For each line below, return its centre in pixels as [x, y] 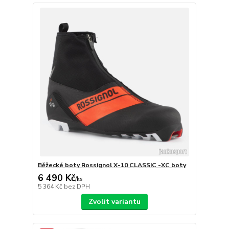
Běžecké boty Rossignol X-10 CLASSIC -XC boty [112, 165]
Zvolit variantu [114, 202]
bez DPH [77, 187]
